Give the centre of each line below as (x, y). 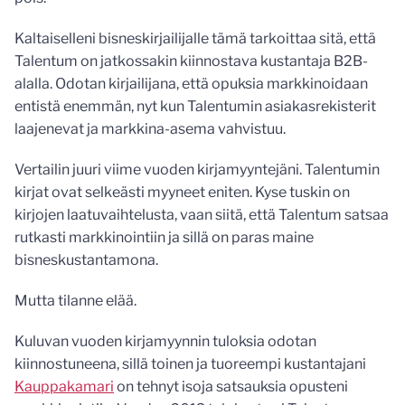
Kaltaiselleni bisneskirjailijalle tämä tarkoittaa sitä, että (195, 39)
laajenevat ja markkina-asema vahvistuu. (150, 129)
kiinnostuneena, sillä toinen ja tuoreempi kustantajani (190, 364)
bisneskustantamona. (86, 260)
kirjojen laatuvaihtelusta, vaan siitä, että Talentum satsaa (202, 215)
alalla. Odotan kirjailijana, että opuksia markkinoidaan (191, 84)
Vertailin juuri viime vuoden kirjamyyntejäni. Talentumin (197, 170)
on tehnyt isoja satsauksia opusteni (231, 387)
